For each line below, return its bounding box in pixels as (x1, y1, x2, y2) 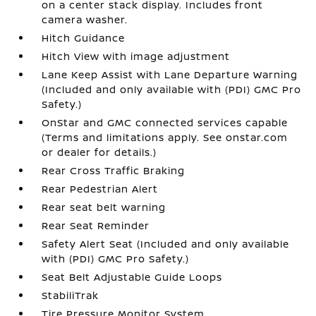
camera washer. (42, 12, 128, 26)
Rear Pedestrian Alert (42, 181, 159, 195)
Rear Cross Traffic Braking (42, 163, 186, 177)
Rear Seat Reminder (42, 218, 150, 232)
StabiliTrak (42, 288, 99, 302)
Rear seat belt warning (42, 200, 166, 214)
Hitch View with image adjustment (42, 49, 231, 63)
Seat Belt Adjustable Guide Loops (42, 269, 223, 284)
